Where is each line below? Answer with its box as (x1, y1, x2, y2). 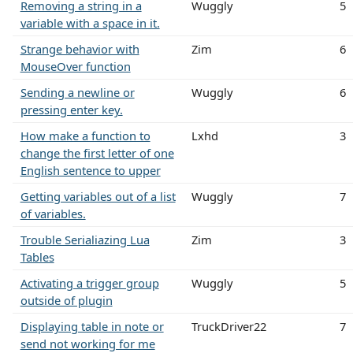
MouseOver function (20, 58, 131, 74)
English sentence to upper (20, 162, 161, 178)
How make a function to (20, 127, 150, 143)
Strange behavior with (20, 40, 139, 57)
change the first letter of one (20, 144, 174, 161)
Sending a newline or (20, 84, 135, 100)
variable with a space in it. (20, 14, 160, 31)
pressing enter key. (20, 101, 123, 117)
